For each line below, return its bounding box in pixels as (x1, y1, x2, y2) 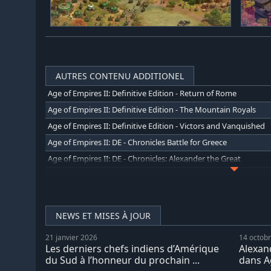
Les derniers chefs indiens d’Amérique (45, 241, 219, 255)
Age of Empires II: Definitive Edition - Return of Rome (48, 88, 237, 99)
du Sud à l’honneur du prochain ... (45, 253, 200, 267)
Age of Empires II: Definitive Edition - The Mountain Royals (48, 104, 256, 115)
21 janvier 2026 (45, 232, 97, 242)
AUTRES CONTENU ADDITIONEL (56, 70, 184, 82)
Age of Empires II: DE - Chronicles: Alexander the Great (48, 153, 241, 164)
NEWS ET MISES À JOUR (56, 209, 151, 221)
